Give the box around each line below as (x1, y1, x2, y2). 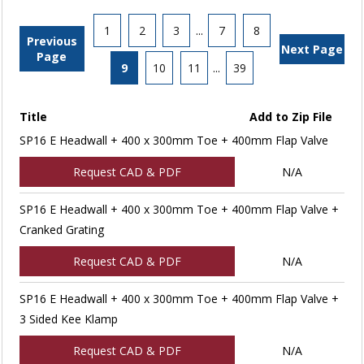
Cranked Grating (19, 221, 104, 237)
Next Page (281, 41, 344, 57)
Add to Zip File (249, 108, 333, 124)
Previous (26, 33, 77, 50)
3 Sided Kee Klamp (19, 310, 118, 327)
